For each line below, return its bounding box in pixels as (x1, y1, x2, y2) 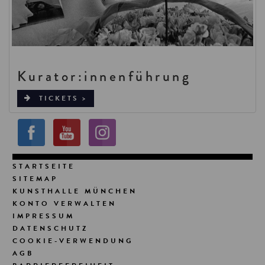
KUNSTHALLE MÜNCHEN (12, 185, 138, 196)
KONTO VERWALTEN (12, 198, 117, 209)
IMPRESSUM (12, 210, 75, 221)
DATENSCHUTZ (12, 222, 89, 234)
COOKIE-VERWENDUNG (12, 235, 134, 246)
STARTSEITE (12, 160, 76, 172)
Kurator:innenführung (17, 65, 191, 86)
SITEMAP (12, 173, 59, 184)
